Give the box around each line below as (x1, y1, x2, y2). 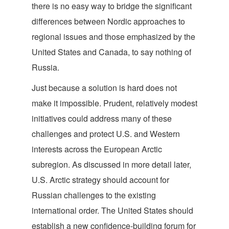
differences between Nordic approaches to (32, 15, 185, 27)
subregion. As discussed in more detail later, (32, 158, 191, 170)
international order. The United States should (32, 204, 193, 216)
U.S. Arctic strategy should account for (32, 174, 169, 186)
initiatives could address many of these (32, 112, 172, 124)
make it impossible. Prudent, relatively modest (32, 97, 197, 109)
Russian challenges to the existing (32, 189, 156, 201)
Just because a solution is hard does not (32, 82, 177, 94)
